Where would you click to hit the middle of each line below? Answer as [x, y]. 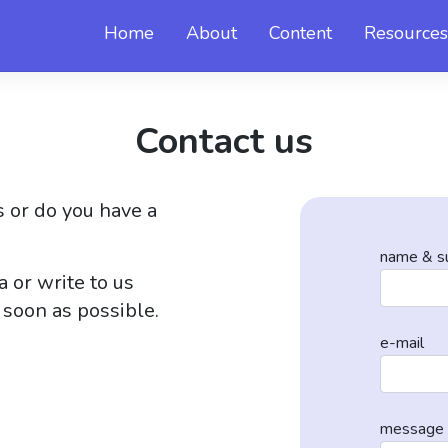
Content [300, 32]
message [411, 429]
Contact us [224, 141]
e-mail [401, 343]
